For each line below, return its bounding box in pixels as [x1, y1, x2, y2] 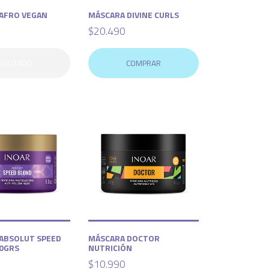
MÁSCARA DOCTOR [88, 232, 160, 245]
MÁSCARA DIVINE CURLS [88, 8, 180, 22]
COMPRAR [126, 57, 162, 70]
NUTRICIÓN [88, 241, 133, 255]
